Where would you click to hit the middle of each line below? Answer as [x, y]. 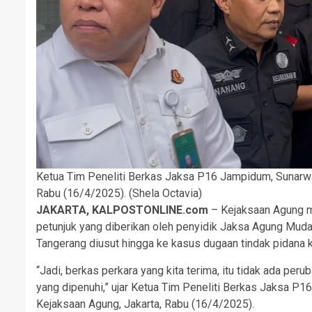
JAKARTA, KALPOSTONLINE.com [122, 210]
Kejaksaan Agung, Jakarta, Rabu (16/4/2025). [145, 304]
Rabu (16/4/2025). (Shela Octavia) [119, 193]
